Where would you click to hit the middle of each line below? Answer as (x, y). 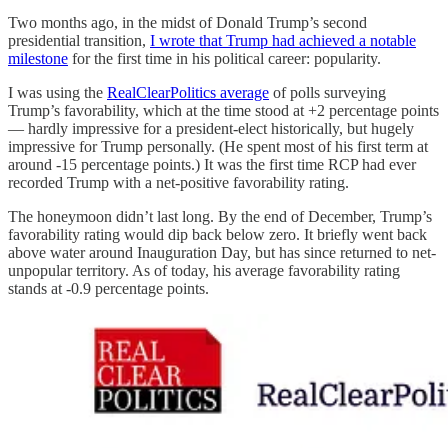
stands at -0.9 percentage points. (108, 288)
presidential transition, (79, 40)
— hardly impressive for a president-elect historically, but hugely (211, 128)
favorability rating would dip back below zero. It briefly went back (217, 234)
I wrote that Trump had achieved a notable (283, 40)
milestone (38, 58)
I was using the (57, 92)
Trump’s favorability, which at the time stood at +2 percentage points (223, 110)
